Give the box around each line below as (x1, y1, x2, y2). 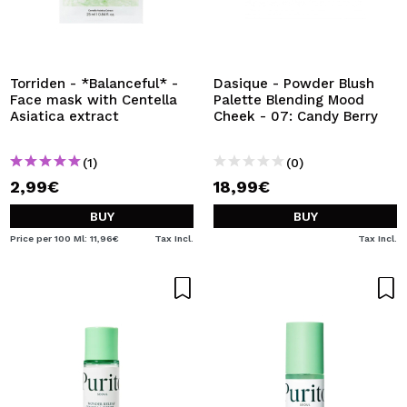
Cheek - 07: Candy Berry (213, 108, 378, 124)
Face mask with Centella (10, 92, 177, 108)
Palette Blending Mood (213, 92, 364, 108)
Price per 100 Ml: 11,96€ (10, 233, 119, 243)
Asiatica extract (10, 108, 119, 124)
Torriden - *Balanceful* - (10, 75, 178, 92)
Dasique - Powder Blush (213, 75, 374, 92)
